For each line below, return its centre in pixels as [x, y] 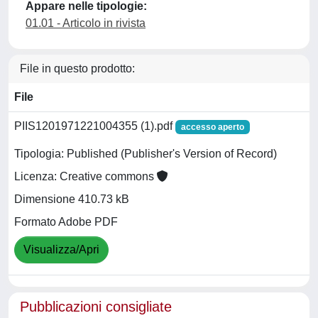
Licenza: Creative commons [86, 177]
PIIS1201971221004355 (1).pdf [95, 126]
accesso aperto [212, 127]
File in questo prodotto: [77, 68]
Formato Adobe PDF [66, 222]
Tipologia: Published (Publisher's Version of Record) [146, 154]
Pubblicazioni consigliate [96, 307]
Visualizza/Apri [61, 250]
